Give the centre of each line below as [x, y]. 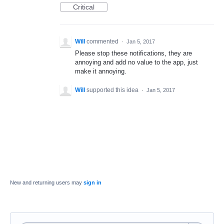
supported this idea [113, 90]
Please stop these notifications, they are [133, 53]
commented [103, 41]
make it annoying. [101, 71]
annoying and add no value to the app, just [136, 62]
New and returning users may [47, 183]
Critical [84, 7]
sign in [92, 183]
